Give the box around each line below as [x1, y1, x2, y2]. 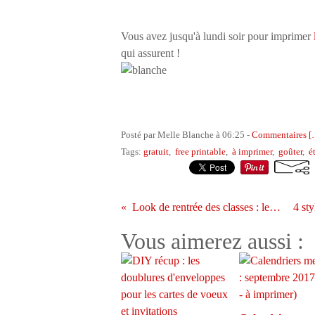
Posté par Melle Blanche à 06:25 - [121, 129, 252, 140]
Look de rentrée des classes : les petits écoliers [269, 201, 281, 213]
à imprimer [232, 146, 272, 157]
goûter [278, 146, 302, 157]
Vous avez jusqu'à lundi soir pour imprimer [121, 30, 314, 42]
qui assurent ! [121, 47, 183, 59]
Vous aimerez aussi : [121, 229, 304, 254]
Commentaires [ [252, 129, 311, 140]
